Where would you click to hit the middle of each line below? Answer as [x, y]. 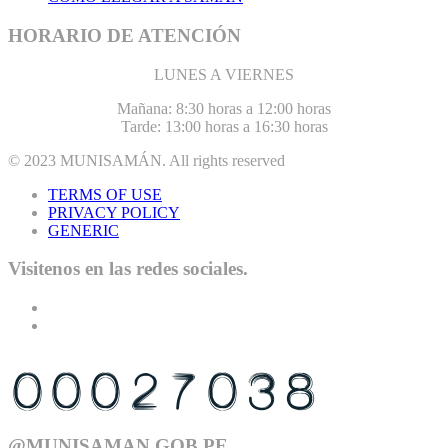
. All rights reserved [223, 160]
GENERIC [83, 230]
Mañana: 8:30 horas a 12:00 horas [224, 108]
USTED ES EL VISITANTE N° [124, 360]
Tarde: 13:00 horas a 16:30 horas [224, 126]
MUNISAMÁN [111, 160]
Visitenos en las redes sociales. [128, 269]
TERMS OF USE [105, 194]
